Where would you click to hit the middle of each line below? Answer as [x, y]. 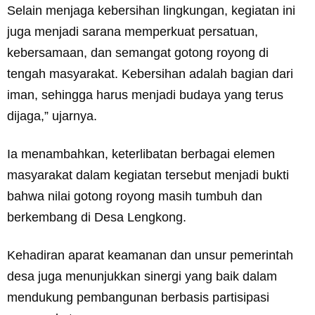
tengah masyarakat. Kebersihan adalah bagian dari [150, 74]
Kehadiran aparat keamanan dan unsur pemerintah [150, 256]
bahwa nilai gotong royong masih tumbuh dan [135, 197]
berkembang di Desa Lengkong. [97, 218]
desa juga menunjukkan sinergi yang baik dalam [142, 277]
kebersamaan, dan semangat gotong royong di [138, 53]
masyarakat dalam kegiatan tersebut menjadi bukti [148, 175]
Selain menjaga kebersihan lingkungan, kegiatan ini [151, 11]
